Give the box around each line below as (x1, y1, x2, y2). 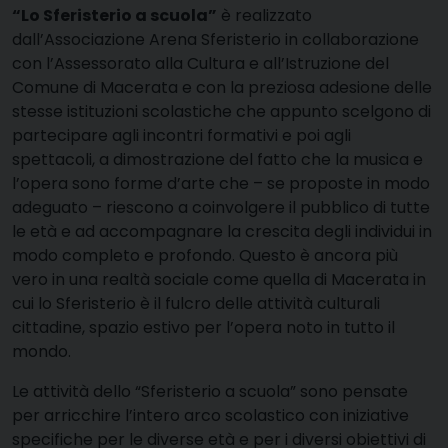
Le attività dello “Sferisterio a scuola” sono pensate (12, 380, 408, 404)
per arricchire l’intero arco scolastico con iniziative (12, 404, 409, 428)
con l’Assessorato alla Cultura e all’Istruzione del (12, 52, 389, 76)
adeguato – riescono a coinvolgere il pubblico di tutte (12, 196, 430, 220)
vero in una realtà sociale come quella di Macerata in (12, 268, 426, 292)
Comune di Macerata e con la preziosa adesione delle (12, 76, 432, 100)
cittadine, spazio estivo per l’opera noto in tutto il (12, 316, 395, 340)
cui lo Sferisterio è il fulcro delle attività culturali (12, 292, 380, 316)
